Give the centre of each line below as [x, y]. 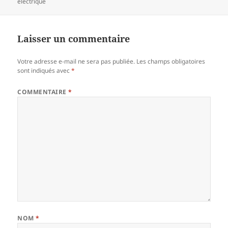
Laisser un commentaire [74, 38]
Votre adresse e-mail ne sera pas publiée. [76, 61]
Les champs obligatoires [171, 61]
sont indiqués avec [45, 70]
